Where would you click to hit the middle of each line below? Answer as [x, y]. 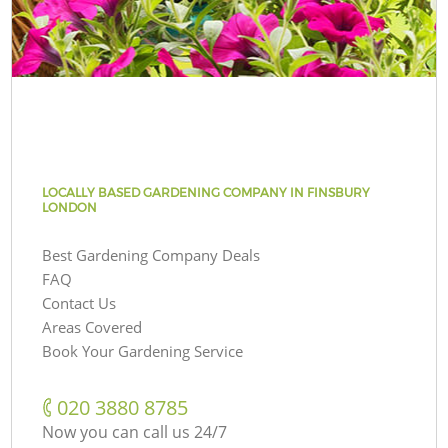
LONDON [70, 207]
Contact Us [79, 302]
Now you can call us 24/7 [135, 431]
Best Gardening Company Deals [151, 254]
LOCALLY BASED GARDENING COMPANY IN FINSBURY [206, 192]
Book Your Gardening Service [143, 350]
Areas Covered [92, 326]
